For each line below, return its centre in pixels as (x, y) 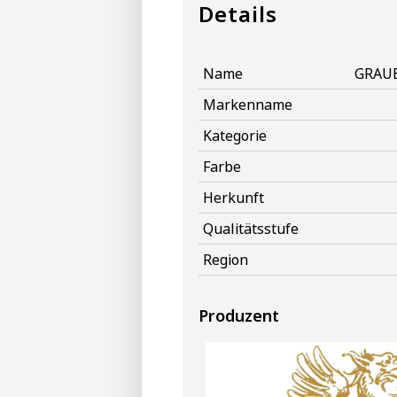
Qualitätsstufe (251, 229)
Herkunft (234, 198)
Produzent (239, 315)
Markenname (248, 105)
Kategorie (235, 136)
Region (226, 260)
